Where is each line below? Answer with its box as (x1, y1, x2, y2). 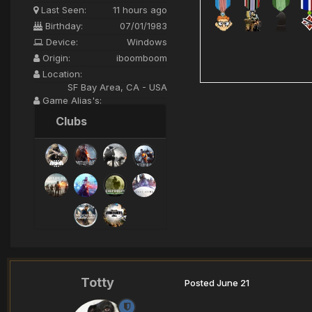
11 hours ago (113, 3, 167, 15)
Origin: (40, 52, 70, 63)
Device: (43, 36, 78, 47)
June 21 (217, 277, 249, 289)
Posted (185, 277, 217, 289)
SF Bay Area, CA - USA (68, 81, 167, 93)
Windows (127, 36, 167, 47)
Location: (40, 68, 82, 79)
